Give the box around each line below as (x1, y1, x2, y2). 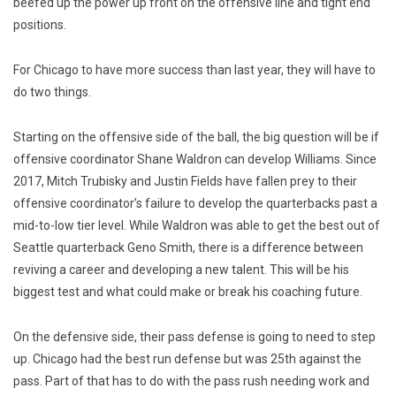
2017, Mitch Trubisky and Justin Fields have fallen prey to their (13, 174, 357, 189)
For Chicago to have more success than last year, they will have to (13, 63, 376, 78)
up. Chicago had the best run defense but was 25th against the (13, 352, 362, 367)
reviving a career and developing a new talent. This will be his (13, 263, 349, 278)
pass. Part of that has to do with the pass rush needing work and (13, 374, 369, 389)
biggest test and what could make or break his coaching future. (13, 285, 362, 300)
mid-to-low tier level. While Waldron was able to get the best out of (13, 218, 380, 233)
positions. (13, 18, 66, 33)
